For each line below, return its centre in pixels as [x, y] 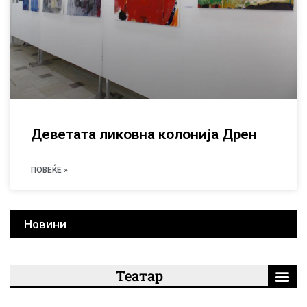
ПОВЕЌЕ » [49, 170]
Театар [139, 275]
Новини [45, 224]
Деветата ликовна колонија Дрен [144, 134]
